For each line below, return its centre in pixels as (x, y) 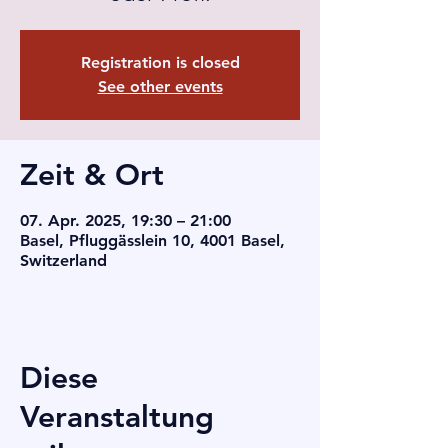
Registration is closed (160, 62)
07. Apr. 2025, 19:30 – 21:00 (125, 220)
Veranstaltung (117, 417)
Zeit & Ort (92, 175)
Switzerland (63, 260)
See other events (160, 86)
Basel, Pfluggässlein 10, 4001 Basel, (152, 240)
